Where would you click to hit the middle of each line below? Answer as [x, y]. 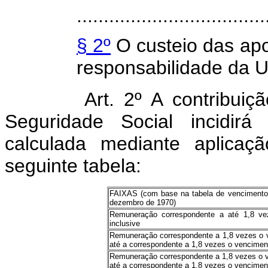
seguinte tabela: [73, 166]
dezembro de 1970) [142, 202]
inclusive [124, 223]
